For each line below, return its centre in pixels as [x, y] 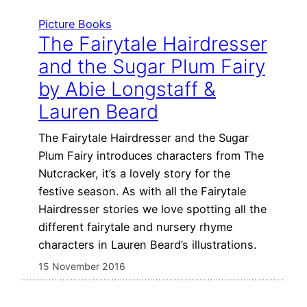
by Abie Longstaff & [127, 89]
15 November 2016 [82, 266]
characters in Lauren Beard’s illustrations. [147, 244]
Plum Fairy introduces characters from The [151, 155]
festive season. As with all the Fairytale [142, 191]
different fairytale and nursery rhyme [135, 226]
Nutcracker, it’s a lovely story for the [134, 173]
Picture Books [75, 24]
